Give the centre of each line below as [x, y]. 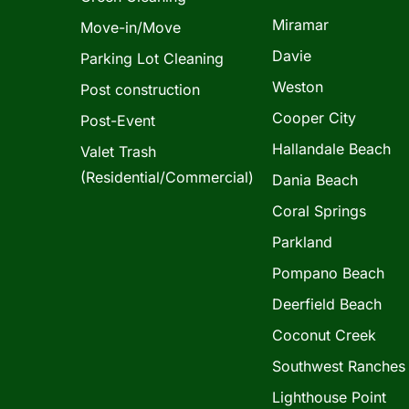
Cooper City [315, 117]
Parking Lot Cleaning [152, 58]
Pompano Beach [329, 273]
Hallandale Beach [332, 148]
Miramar [301, 24]
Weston [298, 86]
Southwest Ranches [339, 366]
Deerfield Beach [327, 304]
